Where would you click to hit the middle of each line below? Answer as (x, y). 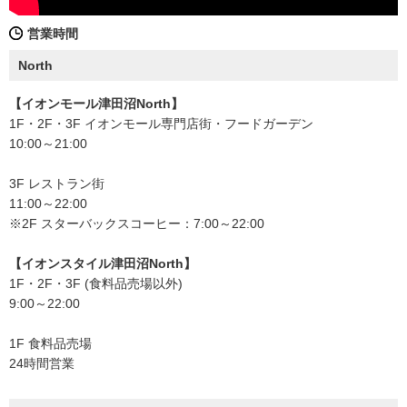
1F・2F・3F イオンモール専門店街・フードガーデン (161, 123)
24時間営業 (42, 363)
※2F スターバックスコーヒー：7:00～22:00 (137, 223)
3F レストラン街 (57, 183)
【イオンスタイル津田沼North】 (103, 263)
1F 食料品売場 (50, 343)
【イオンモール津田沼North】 (96, 103)
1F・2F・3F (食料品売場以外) (96, 283)
